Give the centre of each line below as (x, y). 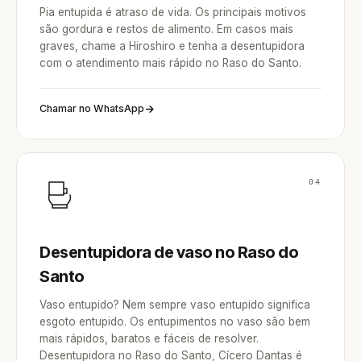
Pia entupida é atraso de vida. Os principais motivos (173, 12)
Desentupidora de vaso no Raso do (169, 252)
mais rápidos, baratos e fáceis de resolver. (149, 338)
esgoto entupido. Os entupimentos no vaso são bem (175, 322)
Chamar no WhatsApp (92, 108)
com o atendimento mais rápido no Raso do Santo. (170, 63)
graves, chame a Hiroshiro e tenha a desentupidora (172, 46)
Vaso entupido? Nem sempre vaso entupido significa (175, 305)
